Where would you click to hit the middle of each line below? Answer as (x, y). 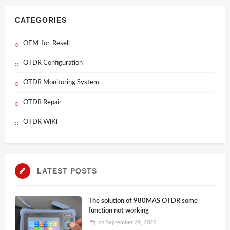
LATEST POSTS (67, 171)
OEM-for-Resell (46, 44)
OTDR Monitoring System (61, 83)
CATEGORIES (41, 20)
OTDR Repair (42, 102)
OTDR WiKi (40, 122)
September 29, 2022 (131, 223)
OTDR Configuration (53, 63)
